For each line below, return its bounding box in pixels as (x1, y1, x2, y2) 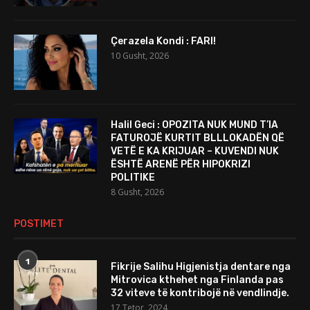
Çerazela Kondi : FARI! (111, 35, 216, 48)
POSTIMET (14, 218, 64, 230)
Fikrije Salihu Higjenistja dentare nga (111, 261, 291, 273)
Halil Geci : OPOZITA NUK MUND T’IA (111, 119, 278, 131)
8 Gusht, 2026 (111, 186, 164, 199)
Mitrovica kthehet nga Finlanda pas (111, 274, 284, 286)
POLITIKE (111, 172, 155, 184)
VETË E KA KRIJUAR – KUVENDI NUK (111, 145, 279, 158)
